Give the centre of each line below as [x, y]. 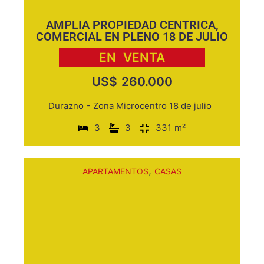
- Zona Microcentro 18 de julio [149, 106]
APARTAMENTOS [115, 171]
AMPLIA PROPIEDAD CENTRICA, [132, 25]
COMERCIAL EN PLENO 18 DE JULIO [132, 37]
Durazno [66, 106]
